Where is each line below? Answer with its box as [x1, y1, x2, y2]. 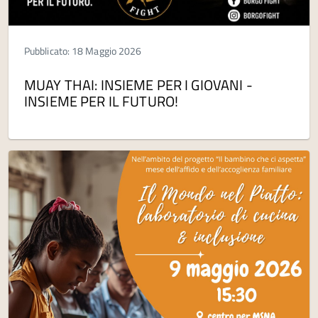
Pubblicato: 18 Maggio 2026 [24, 43, 142, 59]
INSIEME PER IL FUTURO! [24, 90, 179, 113]
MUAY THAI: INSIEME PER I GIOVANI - [24, 74, 253, 97]
